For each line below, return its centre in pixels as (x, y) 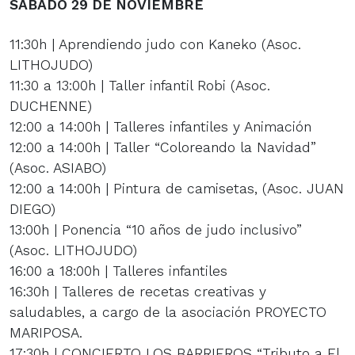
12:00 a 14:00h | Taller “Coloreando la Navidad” (163, 147)
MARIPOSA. (46, 332)
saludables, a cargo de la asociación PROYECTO (168, 312)
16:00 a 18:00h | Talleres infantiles (118, 271)
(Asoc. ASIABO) (58, 168)
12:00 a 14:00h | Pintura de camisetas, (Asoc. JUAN (177, 188)
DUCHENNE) (51, 106)
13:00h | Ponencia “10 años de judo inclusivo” (156, 229)
